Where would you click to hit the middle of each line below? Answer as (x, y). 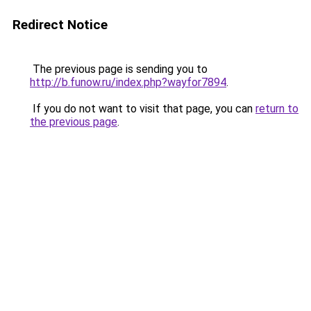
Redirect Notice (60, 25)
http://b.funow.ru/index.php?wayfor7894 (128, 82)
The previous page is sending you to (119, 69)
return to (277, 109)
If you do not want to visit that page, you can (143, 109)
